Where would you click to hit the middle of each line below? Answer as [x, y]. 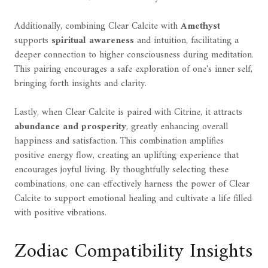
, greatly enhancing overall [177, 127]
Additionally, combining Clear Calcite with [98, 27]
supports [33, 41]
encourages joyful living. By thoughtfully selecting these [121, 170]
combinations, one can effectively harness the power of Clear [132, 185]
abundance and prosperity [70, 127]
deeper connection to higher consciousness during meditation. [134, 55]
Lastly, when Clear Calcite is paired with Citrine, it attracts [128, 113]
